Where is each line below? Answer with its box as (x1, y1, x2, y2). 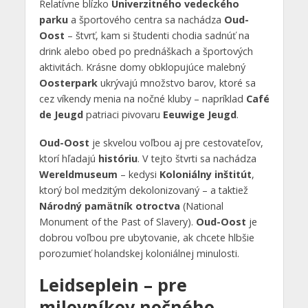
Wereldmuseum (38, 168, 118, 181)
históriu (98, 152, 137, 166)
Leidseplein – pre (38, 272, 187, 296)
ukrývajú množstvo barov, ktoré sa (97, 76, 256, 90)
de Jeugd (38, 108, 83, 122)
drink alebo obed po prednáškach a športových (38, 45, 253, 58)
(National (179, 199, 223, 213)
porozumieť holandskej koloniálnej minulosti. (38, 247, 239, 261)
